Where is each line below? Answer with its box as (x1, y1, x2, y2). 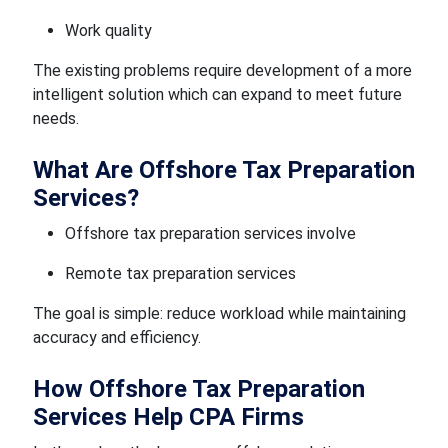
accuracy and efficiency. (32, 328, 201, 347)
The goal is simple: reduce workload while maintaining (32, 304, 406, 323)
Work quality (64, 21, 152, 40)
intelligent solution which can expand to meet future (32, 85, 402, 104)
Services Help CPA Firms (32, 403, 304, 431)
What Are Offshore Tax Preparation (32, 156, 415, 184)
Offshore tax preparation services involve (64, 224, 356, 243)
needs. (32, 109, 79, 128)
